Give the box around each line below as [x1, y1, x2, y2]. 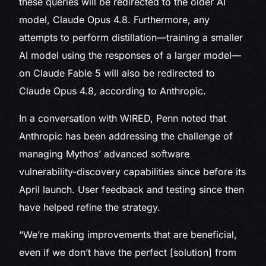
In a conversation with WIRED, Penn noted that [19, 112, 227, 125]
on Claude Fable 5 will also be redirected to [19, 67, 216, 80]
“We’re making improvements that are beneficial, [19, 229, 237, 241]
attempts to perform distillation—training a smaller [19, 31, 243, 44]
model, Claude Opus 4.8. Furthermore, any [19, 14, 210, 26]
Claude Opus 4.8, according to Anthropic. [19, 85, 207, 97]
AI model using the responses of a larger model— [19, 49, 242, 62]
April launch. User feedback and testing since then [19, 183, 245, 196]
